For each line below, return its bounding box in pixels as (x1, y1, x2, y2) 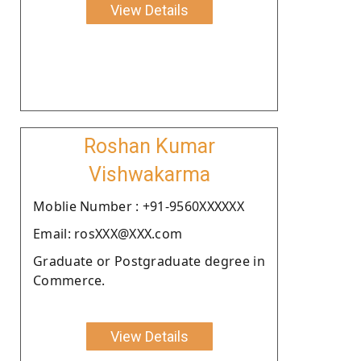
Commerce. (33, 271, 106, 289)
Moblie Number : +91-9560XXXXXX (33, 197, 244, 215)
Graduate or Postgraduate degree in (33, 251, 265, 270)
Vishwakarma (88, 162, 210, 186)
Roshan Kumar (83, 134, 215, 158)
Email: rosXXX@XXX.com (33, 224, 183, 243)
